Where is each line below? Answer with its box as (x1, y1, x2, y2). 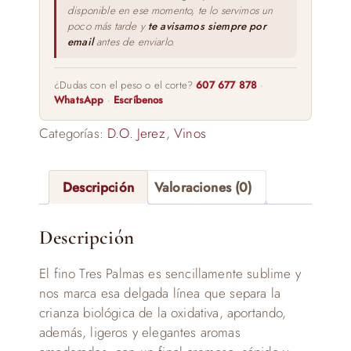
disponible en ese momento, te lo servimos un (67, 3, 273, 18)
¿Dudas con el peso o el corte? (54, 78, 197, 92)
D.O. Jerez (107, 124, 166, 143)
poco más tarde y (67, 19, 148, 34)
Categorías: (39, 124, 108, 143)
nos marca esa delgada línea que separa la (39, 283, 280, 302)
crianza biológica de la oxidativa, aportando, (39, 302, 287, 322)
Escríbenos (113, 92, 164, 107)
